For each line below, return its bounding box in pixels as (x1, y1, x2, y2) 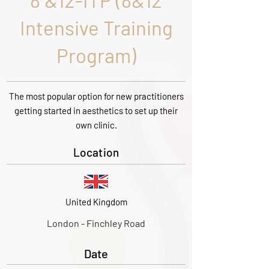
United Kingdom (65, 196, 127, 207)
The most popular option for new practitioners (8, 91, 184, 101)
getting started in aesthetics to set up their (14, 105, 178, 116)
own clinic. (75, 119, 117, 130)
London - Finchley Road (47, 217, 145, 229)
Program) (56, 43, 136, 67)
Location (73, 145, 119, 159)
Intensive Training (19, 16, 173, 40)
